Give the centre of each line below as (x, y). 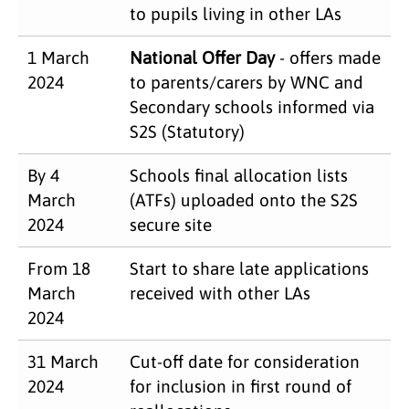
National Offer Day (202, 57)
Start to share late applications (249, 268)
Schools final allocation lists (239, 175)
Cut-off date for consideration (245, 361)
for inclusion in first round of (241, 386)
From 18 (59, 268)
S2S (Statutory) (187, 131)
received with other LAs (220, 293)
